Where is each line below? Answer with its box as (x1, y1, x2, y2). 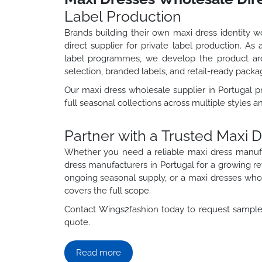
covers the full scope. (64, 185, 151, 196)
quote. (64, 216, 90, 227)
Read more (75, 247, 121, 258)
